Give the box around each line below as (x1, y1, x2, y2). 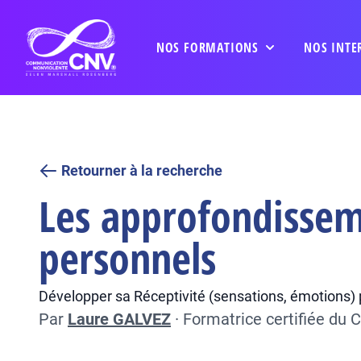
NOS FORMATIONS (156, 39, 259, 56)
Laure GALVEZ (68, 309, 171, 329)
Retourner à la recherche (61, 162, 222, 179)
